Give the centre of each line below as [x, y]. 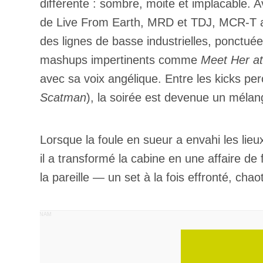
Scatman [63, 97]
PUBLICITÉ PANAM [27, 214]
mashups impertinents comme [120, 60]
